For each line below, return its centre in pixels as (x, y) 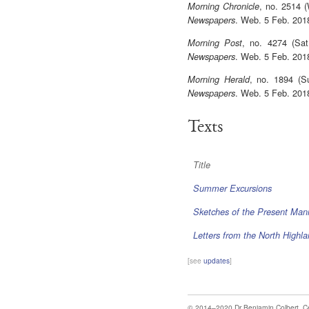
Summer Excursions (233, 189)
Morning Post (215, 43)
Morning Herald (219, 79)
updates (217, 260)
